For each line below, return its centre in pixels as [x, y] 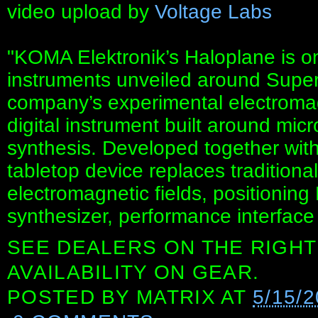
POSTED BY [72, 297]
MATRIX [176, 297]
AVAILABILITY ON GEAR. [133, 273]
